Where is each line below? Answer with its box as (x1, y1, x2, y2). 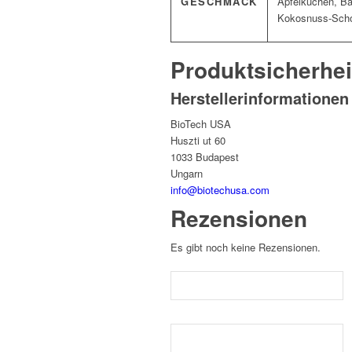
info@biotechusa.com (170, 182, 269, 198)
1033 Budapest (170, 149, 239, 165)
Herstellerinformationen (170, 86, 349, 109)
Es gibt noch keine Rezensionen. (170, 240, 321, 255)
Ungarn (170, 166, 203, 181)
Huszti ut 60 (170, 133, 225, 148)
